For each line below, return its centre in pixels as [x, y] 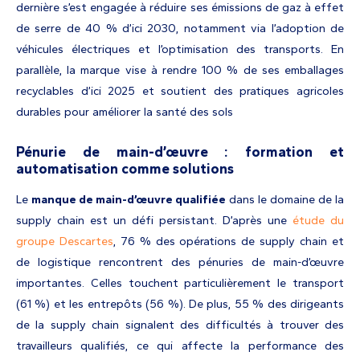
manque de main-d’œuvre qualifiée [129, 200]
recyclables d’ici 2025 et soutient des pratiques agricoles [180, 90]
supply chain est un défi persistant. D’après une [154, 221]
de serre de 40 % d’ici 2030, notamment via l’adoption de [180, 28]
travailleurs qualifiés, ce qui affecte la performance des [180, 346]
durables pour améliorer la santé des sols [125, 111]
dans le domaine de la [285, 200]
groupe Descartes [65, 241]
